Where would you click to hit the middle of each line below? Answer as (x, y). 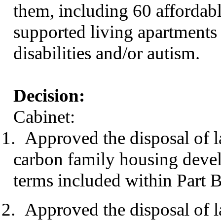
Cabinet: (44, 117)
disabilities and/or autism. (107, 53)
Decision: (49, 96)
